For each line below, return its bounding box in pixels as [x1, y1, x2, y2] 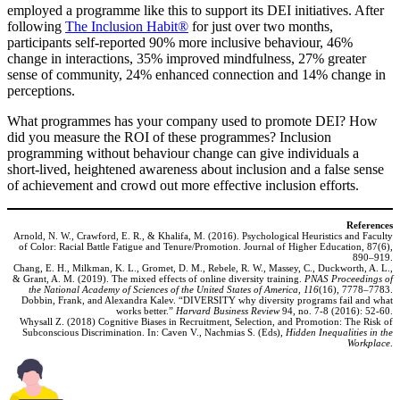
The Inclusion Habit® [65, 19, 188, 35]
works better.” [116, 305, 176, 317]
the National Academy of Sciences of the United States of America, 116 [29, 284, 319, 296]
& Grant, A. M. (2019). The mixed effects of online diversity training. [12, 273, 304, 285]
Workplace [347, 337, 390, 349]
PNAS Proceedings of [304, 273, 393, 285]
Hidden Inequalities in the [286, 327, 393, 338]
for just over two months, [188, 19, 333, 35]
